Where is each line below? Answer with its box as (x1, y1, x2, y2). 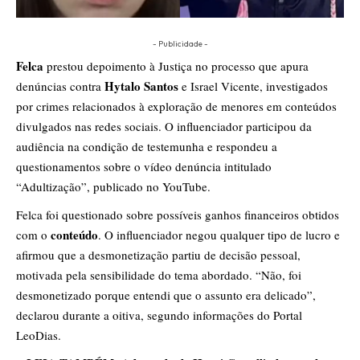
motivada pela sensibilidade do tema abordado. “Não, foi (16, 267, 301, 284)
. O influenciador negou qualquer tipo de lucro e (98, 227, 340, 243)
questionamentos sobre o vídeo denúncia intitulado (16, 158, 272, 175)
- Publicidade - (152, 39, 208, 50)
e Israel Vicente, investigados (182, 78, 328, 95)
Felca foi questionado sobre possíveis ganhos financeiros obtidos (16, 207, 339, 223)
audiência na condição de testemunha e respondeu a (16, 138, 277, 155)
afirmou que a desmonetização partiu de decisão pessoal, (16, 247, 301, 264)
